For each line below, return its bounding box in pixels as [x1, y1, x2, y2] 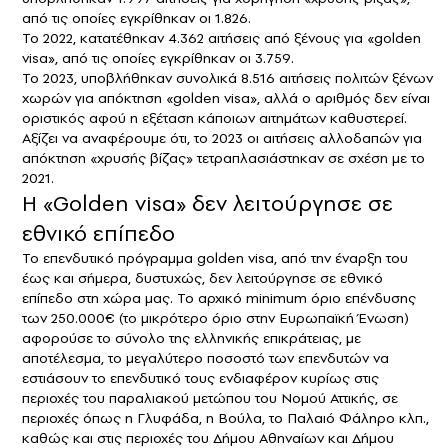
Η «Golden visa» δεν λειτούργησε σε [22, 187, 393, 218]
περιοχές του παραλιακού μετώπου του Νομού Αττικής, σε [22, 387, 398, 408]
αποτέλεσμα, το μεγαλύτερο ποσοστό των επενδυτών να [22, 347, 389, 368]
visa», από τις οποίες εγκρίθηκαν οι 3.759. [22, 47, 294, 68]
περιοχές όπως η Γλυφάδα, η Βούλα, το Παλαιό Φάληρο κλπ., [22, 407, 429, 428]
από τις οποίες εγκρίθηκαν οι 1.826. [22, 7, 251, 28]
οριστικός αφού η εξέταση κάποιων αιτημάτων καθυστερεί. [22, 107, 407, 128]
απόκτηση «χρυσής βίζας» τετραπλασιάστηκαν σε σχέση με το [22, 147, 425, 168]
